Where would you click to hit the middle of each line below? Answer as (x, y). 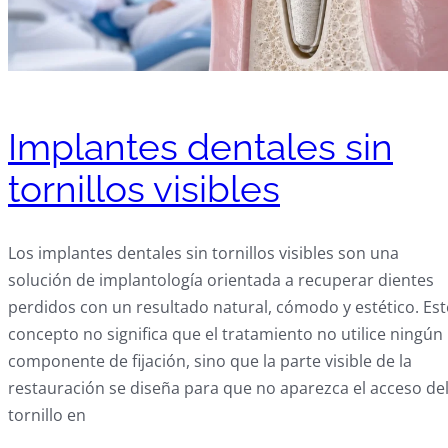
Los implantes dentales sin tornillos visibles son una (203, 253)
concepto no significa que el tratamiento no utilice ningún (225, 334)
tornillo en (47, 415)
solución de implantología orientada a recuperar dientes (221, 280)
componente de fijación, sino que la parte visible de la (210, 361)
